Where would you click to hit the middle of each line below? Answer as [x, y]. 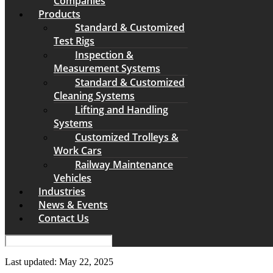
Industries [62, 191]
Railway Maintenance [124, 164]
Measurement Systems [107, 68]
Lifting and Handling [122, 109]
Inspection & [104, 55]
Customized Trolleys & [127, 137]
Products [59, 14]
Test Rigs [74, 41]
